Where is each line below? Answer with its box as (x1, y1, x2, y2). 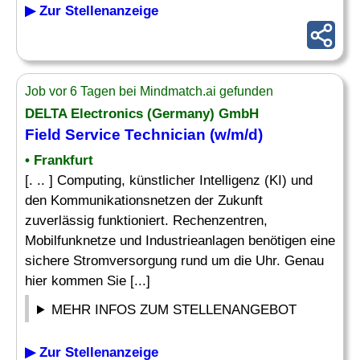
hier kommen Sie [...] (25, 273, 150, 288)
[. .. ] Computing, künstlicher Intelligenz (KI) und (25, 173, 313, 188)
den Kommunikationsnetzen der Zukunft (25, 193, 263, 208)
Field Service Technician (25, 126, 206, 143)
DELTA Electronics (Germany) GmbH (25, 106, 259, 121)
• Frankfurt (25, 153, 93, 168)
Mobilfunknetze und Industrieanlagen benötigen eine (25, 233, 335, 248)
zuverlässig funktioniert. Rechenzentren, (25, 213, 268, 228)
